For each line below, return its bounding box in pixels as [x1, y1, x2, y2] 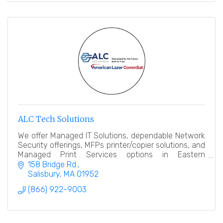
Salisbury [28, 169, 60, 179]
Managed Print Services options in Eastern [18, 149, 205, 159]
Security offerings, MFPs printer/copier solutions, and [18, 140, 205, 150]
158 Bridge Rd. [28, 159, 78, 169]
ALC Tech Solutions [18, 113, 94, 124]
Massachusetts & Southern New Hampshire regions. [18, 159, 202, 169]
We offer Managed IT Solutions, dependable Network [18, 130, 205, 140]
